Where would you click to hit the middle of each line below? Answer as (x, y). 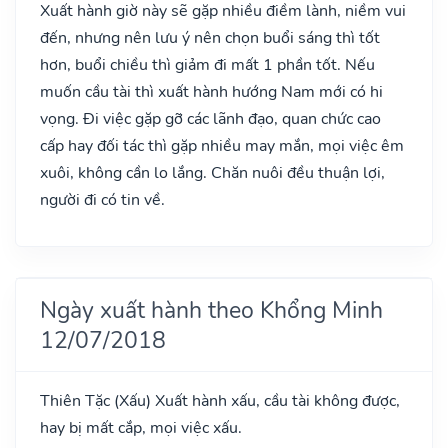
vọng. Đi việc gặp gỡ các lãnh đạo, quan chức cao (210, 118)
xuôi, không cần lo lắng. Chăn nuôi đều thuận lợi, (212, 172)
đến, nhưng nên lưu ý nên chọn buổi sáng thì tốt (210, 37)
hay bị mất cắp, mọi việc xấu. (141, 427)
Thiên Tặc (77, 400)
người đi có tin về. (102, 199)
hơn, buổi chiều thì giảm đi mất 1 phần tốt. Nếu (207, 64)
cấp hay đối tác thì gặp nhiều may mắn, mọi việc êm (222, 145)
